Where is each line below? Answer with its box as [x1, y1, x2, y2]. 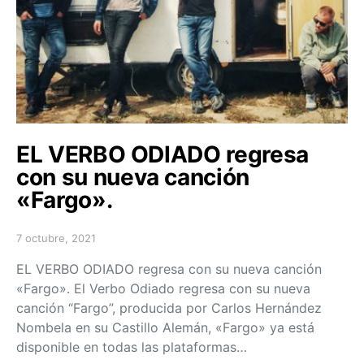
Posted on [15, 237, 67, 251]
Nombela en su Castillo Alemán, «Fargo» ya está [16, 318, 314, 336]
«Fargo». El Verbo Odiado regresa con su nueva [16, 279, 310, 297]
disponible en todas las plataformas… [16, 338, 247, 355]
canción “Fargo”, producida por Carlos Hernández [16, 299, 322, 316]
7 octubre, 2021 [16, 231, 96, 245]
